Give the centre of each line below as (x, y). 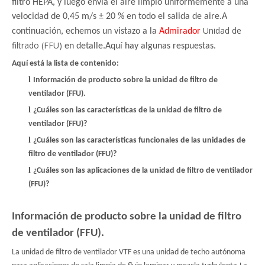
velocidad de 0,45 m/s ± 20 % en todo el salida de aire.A (119, 17)
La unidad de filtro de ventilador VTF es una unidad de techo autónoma (129, 252)
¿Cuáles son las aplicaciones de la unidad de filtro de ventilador (143, 171)
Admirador (181, 31)
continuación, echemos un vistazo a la (85, 31)
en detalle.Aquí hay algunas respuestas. (139, 46)
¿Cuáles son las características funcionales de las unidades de (139, 140)
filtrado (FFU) (37, 45)
